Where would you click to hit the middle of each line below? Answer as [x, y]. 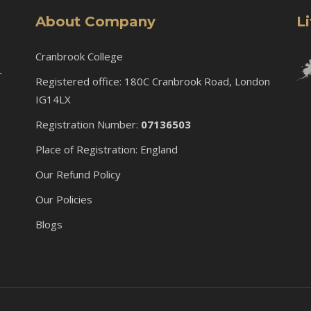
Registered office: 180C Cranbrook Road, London [154, 81]
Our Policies [64, 199]
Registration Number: [88, 124]
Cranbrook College [79, 56]
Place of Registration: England [106, 149]
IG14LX [53, 99]
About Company [95, 21]
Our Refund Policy [78, 174]
